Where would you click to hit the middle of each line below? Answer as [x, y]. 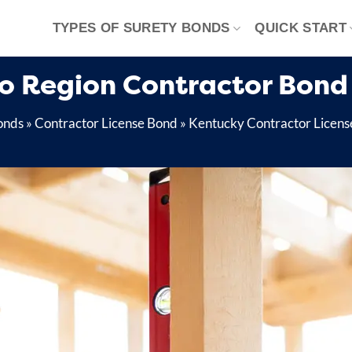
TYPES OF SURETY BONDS [141, 28]
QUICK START [301, 28]
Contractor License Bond [106, 123]
